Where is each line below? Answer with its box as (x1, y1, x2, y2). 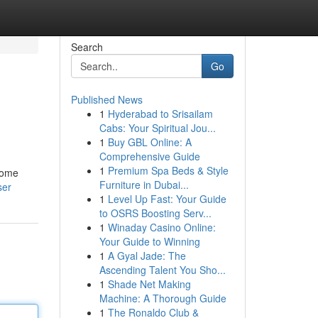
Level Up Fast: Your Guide (107, 192, 226, 206)
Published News (70, 92, 143, 106)
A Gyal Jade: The (107, 248, 186, 263)
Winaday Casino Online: (107, 220, 216, 234)
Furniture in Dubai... (99, 177, 189, 192)
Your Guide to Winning (99, 234, 200, 248)
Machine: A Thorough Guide (99, 291, 226, 305)
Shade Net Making (107, 277, 191, 291)
